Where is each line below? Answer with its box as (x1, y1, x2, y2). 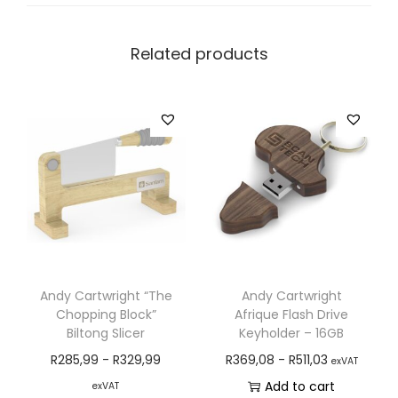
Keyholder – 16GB (239, 324, 345, 343)
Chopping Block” (55, 306, 156, 324)
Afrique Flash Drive (235, 306, 349, 324)
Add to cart (265, 378, 336, 396)
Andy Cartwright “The (40, 287, 172, 306)
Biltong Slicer (67, 324, 146, 343)
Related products (130, 43, 268, 66)
